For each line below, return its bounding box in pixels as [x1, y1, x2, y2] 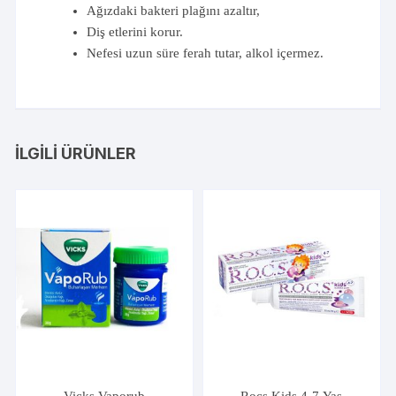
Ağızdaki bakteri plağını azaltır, [87, 3, 261, 18]
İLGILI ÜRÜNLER [15, 143, 137, 163]
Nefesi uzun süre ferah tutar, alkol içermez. [87, 45, 324, 60]
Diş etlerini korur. [87, 24, 184, 39]
